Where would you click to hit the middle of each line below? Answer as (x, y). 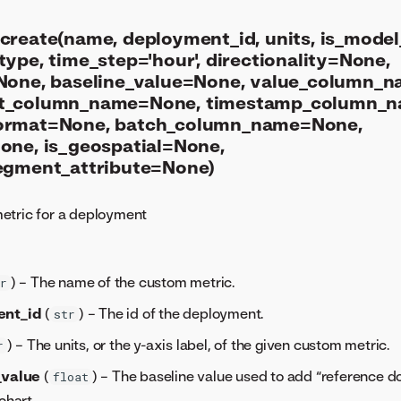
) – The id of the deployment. (171, 314)
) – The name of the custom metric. (123, 282)
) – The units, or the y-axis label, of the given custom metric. (198, 345)
